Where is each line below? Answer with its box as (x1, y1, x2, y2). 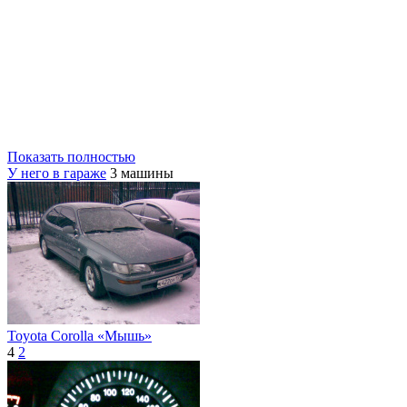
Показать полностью (7, 149, 135, 165)
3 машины (110, 165, 174, 182)
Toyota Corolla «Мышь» (7, 328, 152, 344)
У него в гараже (7, 165, 106, 182)
